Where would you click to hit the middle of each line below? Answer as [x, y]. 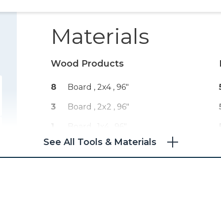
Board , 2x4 [90, 87]
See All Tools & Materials [100, 142]
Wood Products [87, 63]
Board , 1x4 [89, 126]
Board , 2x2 [91, 107]
